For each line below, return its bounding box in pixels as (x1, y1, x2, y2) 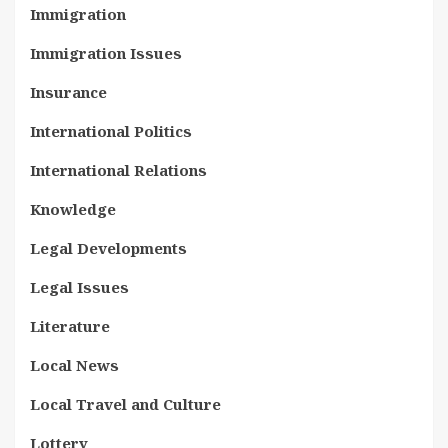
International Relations (30, 159, 207, 180)
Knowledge (30, 198, 116, 219)
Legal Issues (30, 276, 129, 297)
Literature (30, 315, 110, 336)
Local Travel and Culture (30, 393, 221, 414)
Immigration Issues (30, 42, 182, 63)
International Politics (30, 120, 192, 141)
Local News (30, 354, 119, 375)
